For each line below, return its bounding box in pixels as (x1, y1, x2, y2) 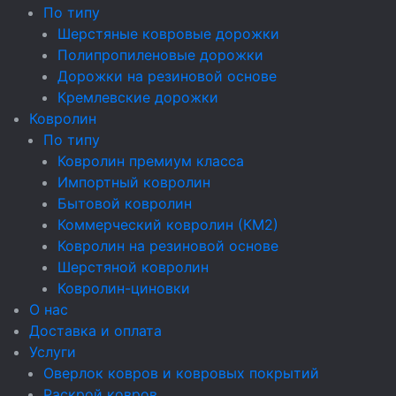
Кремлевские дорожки (57, 88, 218, 106)
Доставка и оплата (29, 321, 162, 339)
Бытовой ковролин (57, 194, 192, 212)
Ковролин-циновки (57, 278, 190, 297)
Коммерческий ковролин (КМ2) (57, 215, 278, 233)
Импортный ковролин (57, 172, 210, 191)
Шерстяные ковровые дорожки (57, 24, 279, 42)
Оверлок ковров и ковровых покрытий (43, 363, 319, 382)
